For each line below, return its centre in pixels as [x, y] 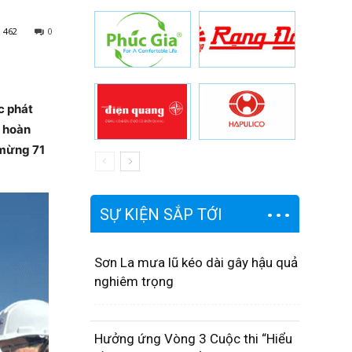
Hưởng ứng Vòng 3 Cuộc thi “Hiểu [193, 339]
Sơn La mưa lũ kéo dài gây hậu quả [196, 262]
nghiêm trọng [134, 281]
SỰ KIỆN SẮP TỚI [161, 214]
